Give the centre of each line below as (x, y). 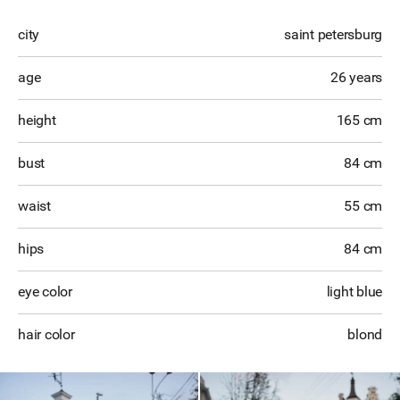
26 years (356, 77)
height (37, 120)
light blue (354, 292)
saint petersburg (333, 34)
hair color (46, 334)
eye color (45, 292)
